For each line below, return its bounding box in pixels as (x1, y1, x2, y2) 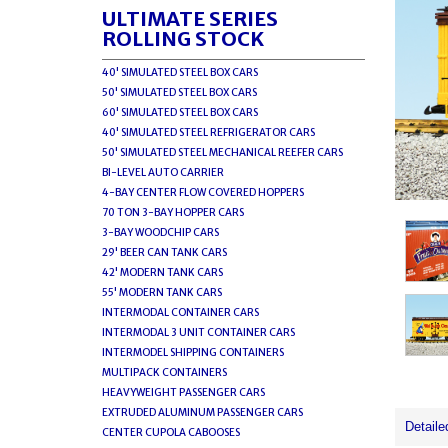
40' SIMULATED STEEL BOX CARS (102, 66, 258, 79)
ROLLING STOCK (102, 26, 264, 51)
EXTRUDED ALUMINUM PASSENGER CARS (102, 406, 303, 419)
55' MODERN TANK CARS (102, 286, 222, 299)
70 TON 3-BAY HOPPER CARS (102, 206, 244, 219)
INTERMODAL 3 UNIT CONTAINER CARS (102, 326, 295, 339)
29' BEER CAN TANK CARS (102, 246, 227, 259)
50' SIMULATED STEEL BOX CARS (102, 86, 257, 99)
